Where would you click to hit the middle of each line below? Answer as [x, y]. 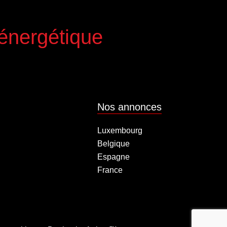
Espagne [113, 157]
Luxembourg [120, 130]
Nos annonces [129, 107]
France [110, 170]
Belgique [113, 143]
